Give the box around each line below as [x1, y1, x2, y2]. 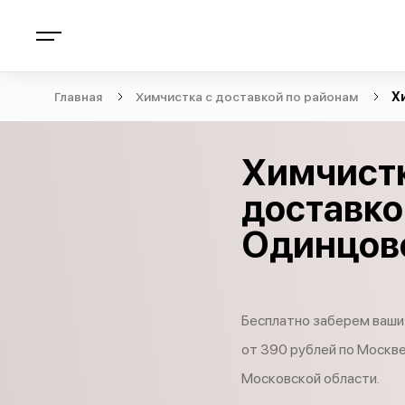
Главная [54, 89, 102, 104]
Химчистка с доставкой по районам [136, 89, 358, 104]
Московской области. [241, 370, 380, 387]
